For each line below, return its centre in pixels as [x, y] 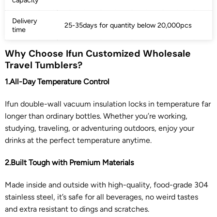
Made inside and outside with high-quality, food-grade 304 [106, 185]
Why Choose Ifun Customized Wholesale [98, 53]
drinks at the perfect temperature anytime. [78, 140]
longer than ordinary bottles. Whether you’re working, [96, 116]
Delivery [24, 21]
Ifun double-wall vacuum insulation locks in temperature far [108, 104]
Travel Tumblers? [43, 65]
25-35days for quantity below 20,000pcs [128, 25]
